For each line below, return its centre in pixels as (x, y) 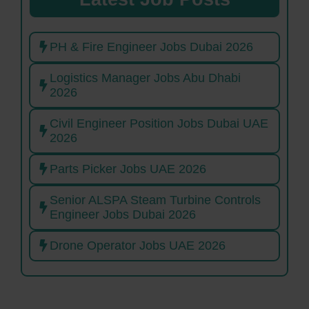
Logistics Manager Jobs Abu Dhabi (145, 78)
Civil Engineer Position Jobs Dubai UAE (159, 123)
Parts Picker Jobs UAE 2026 (130, 169)
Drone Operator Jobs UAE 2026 (138, 245)
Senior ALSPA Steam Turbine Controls (155, 200)
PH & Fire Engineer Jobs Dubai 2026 (151, 47)
